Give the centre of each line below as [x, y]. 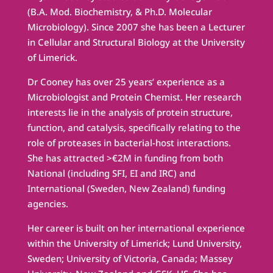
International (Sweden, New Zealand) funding [126, 189]
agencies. [48, 204]
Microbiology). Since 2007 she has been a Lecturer [136, 27]
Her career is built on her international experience [136, 228]
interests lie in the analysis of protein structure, [130, 112]
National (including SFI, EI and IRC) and [111, 173]
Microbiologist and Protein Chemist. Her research [134, 97]
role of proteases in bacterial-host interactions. [129, 143]
